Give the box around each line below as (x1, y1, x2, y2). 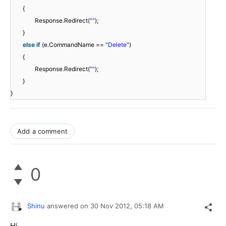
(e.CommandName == (42, 40, 105, 48)
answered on (47, 201, 90, 210)
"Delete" (105, 40, 129, 48)
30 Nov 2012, (90, 201, 134, 210)
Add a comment (17, 127, 68, 135)
